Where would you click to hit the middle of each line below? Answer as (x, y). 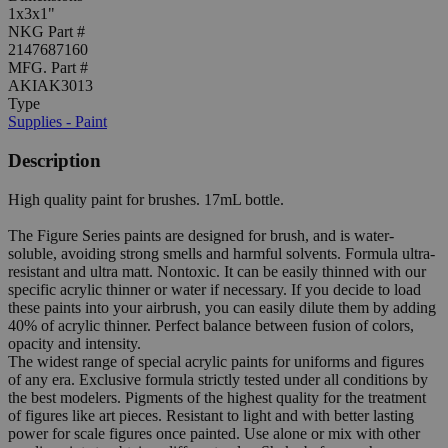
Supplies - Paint (57, 122)
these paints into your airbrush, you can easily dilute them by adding (222, 307)
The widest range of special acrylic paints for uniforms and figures (216, 361)
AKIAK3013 (50, 86)
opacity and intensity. (74, 343)
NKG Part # (46, 32)
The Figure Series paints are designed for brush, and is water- (201, 235)
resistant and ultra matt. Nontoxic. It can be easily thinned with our (217, 271)
